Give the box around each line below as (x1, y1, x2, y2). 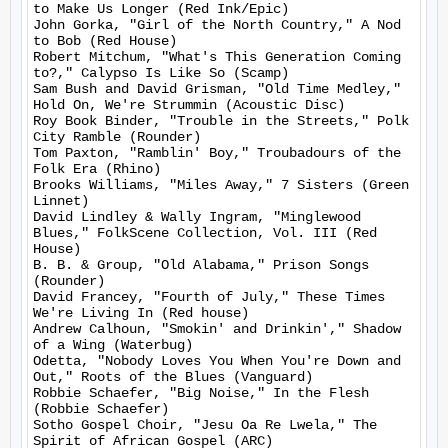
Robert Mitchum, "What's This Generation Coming (33, 49, 401, 65)
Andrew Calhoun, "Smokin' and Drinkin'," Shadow (33, 321, 401, 337)
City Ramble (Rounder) (33, 129, 201, 145)
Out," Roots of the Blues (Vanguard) (33, 369, 313, 385)
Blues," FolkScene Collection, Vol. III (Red (33, 225, 377, 241)
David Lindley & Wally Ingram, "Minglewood (33, 209, 361, 225)
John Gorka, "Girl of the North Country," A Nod (33, 17, 401, 33)
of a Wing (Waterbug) (33, 337, 193, 353)
